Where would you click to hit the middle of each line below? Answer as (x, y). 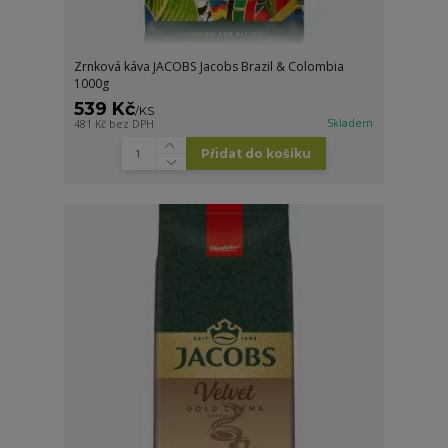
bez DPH (132, 124)
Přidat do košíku (255, 154)
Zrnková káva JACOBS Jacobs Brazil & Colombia (209, 67)
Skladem (350, 123)
